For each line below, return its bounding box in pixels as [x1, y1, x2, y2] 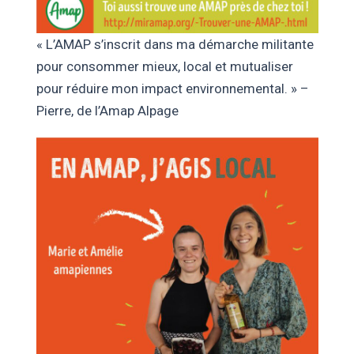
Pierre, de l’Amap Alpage [36, 102, 179, 119]
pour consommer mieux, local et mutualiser [36, 58, 293, 74]
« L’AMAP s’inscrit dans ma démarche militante [36, 36, 314, 52]
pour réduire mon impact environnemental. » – [36, 80, 309, 96]
